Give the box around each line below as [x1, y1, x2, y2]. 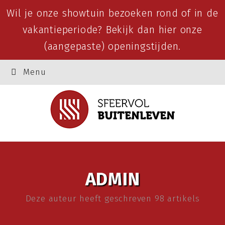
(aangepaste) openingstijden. [44, 40, 181, 52]
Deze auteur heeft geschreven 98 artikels [25, 193, 200, 204]
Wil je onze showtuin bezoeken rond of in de [7, 7, 218, 19]
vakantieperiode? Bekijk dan [23, 24, 159, 36]
